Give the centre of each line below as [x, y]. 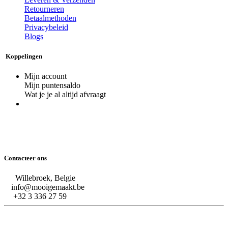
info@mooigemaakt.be [48, 187]
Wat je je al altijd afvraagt [65, 95]
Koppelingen [23, 56]
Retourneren [44, 9]
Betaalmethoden [50, 18]
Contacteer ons [25, 158]
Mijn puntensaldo [52, 85]
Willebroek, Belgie [42, 178]
